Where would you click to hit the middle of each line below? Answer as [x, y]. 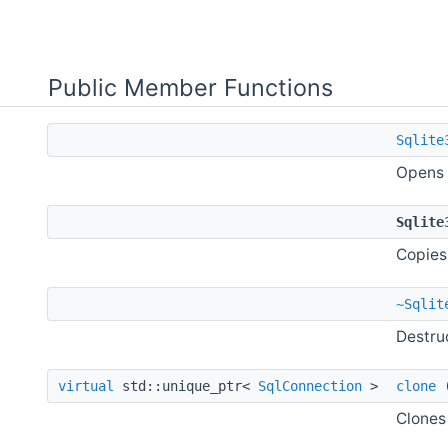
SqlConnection [310, 385]
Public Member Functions [190, 87]
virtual [86, 385]
